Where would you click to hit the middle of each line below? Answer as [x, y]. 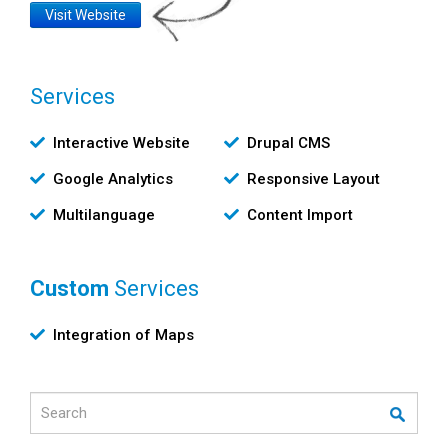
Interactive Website [121, 142]
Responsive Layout [313, 178]
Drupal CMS [288, 142]
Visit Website [85, 14]
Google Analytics [113, 178]
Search [52, 401]
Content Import [300, 214]
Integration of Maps [123, 334]
